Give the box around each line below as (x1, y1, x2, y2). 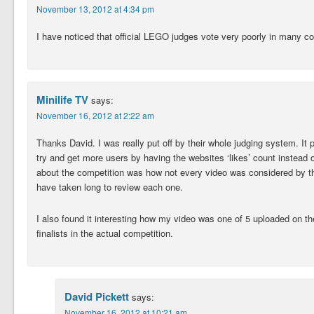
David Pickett (64, 289, 129, 304)
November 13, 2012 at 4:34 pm (36, 3, 154, 15)
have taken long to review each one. (36, 180, 183, 193)
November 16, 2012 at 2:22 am (36, 109, 154, 121)
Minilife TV (36, 92, 88, 107)
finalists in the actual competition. (36, 226, 173, 240)
